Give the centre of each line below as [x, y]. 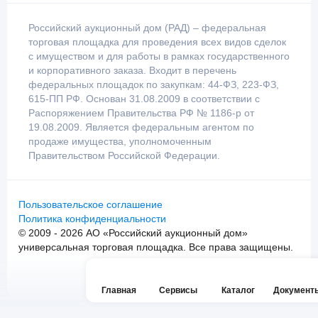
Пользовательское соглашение [91, 205]
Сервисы [178, 290]
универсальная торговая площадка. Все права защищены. [156, 247]
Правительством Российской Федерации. [124, 156]
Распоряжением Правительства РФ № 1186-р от [141, 113]
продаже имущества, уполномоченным [120, 142]
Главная [119, 290]
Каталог [238, 290]
